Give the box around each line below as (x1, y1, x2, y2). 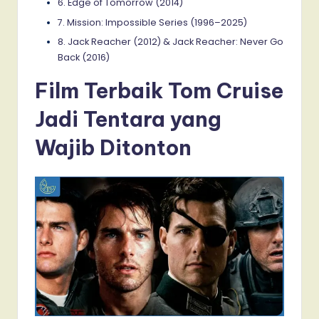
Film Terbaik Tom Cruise (35, 77, 283, 104)
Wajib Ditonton (35, 134, 192, 161)
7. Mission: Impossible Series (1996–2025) (58, 16, 247, 28)
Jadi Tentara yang (35, 105, 221, 132)
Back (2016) (58, 51, 110, 63)
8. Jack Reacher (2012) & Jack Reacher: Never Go (58, 35, 283, 48)
